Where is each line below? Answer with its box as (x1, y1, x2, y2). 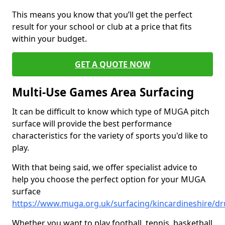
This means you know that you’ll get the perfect (12, 9, 192, 20)
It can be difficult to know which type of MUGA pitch (12, 106, 209, 117)
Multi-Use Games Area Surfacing (12, 84, 194, 100)
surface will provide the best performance (12, 118, 172, 129)
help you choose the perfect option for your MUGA (12, 174, 205, 185)
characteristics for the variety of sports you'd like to (12, 130, 208, 141)
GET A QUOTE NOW (75, 59, 150, 70)
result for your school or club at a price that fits (12, 21, 192, 32)
